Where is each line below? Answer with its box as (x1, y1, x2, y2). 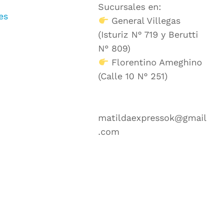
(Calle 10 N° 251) (98, 71, 168, 81)
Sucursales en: (98, 1, 162, 12)
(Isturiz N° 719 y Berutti (98, 29, 199, 40)
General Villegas (108, 15, 180, 26)
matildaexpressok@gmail (98, 112, 207, 123)
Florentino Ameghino (108, 57, 202, 67)
